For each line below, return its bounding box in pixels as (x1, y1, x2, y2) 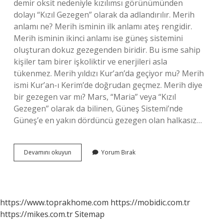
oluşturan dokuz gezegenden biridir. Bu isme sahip (14, 44, 200, 55)
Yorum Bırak (101, 148, 135, 156)
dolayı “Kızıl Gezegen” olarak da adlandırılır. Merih (14, 9, 195, 20)
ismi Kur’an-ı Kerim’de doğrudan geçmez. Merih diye (14, 80, 202, 90)
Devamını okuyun (24, 148, 71, 156)
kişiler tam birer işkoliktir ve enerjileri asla (14, 56, 167, 67)
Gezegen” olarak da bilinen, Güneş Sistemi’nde (14, 103, 183, 114)
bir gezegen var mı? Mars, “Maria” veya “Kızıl (14, 91, 176, 102)
